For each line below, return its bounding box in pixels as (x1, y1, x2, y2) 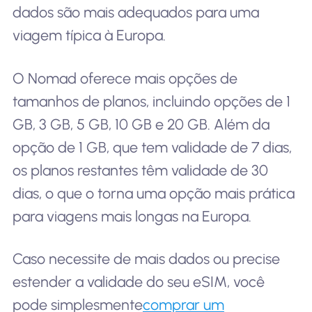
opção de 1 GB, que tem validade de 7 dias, (12, 138, 292, 156)
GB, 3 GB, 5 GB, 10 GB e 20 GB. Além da (12, 115, 270, 133)
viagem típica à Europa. (12, 26, 166, 44)
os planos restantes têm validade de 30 (12, 161, 268, 179)
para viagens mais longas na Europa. (12, 207, 251, 225)
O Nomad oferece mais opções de (12, 69, 237, 87)
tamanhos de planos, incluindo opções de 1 (12, 92, 290, 110)
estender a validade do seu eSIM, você (12, 273, 265, 291)
